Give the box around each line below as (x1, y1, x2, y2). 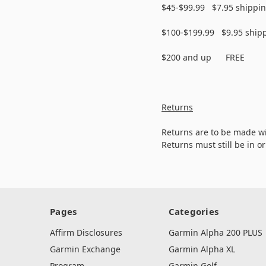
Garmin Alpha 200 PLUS (168, 227, 262, 239)
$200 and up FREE (161, 52, 245, 64)
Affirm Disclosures (50, 227, 122, 239)
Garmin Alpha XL (168, 243, 235, 255)
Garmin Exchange (50, 243, 121, 255)
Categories (168, 205, 218, 218)
